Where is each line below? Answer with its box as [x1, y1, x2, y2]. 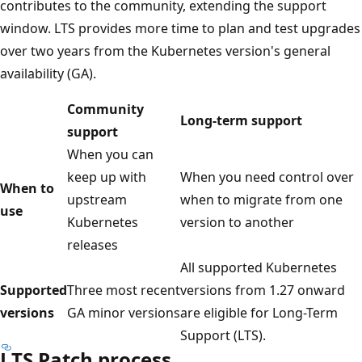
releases [67, 235, 118, 254]
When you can [67, 145, 154, 163]
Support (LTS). [180, 326, 266, 344]
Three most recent [67, 280, 180, 299]
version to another [180, 213, 294, 231]
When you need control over [180, 167, 354, 186]
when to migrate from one [180, 190, 343, 208]
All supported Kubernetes [180, 258, 337, 276]
